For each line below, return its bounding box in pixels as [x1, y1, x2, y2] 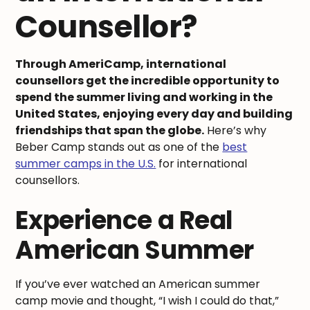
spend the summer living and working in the [15, 89, 273, 105]
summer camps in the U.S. [15, 155, 156, 172]
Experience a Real [15, 202, 233, 238]
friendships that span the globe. [15, 122, 205, 138]
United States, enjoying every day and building [15, 105, 293, 122]
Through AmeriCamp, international [15, 55, 227, 72]
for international [156, 155, 248, 172]
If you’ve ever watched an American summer [15, 275, 261, 292]
